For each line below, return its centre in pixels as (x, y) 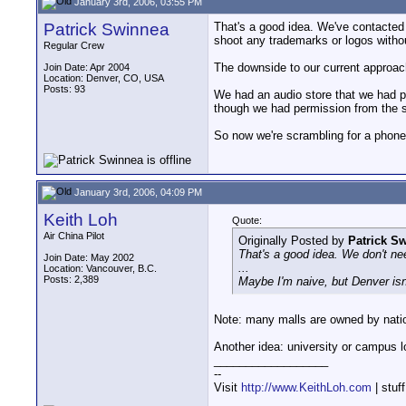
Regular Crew (74, 45)
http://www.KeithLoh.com (306, 387)
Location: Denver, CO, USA (104, 78)
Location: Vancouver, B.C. (100, 268)
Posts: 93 (64, 89)
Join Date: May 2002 (89, 257)
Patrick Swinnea (106, 29)
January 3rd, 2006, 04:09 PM (137, 192)
